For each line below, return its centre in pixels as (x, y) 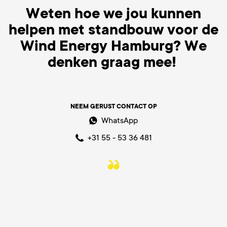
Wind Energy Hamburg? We (113, 46)
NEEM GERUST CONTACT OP (113, 106)
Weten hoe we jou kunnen (113, 14)
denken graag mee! (113, 62)
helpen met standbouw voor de (113, 30)
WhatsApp (120, 121)
